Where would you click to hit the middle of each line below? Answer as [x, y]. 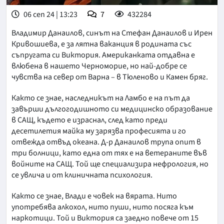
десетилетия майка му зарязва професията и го [99, 131]
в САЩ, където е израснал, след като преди [89, 120]
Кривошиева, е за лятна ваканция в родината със [101, 44]
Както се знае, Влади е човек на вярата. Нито [94, 196]
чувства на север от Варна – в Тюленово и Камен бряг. [110, 77]
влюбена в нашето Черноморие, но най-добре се [99, 66]
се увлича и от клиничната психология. [82, 175]
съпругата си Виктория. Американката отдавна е [103, 55]
